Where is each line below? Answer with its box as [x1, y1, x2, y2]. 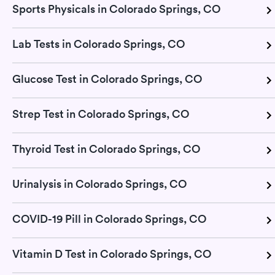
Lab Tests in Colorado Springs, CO [12, 36, 185, 51]
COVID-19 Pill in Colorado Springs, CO [12, 211, 206, 226]
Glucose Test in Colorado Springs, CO [12, 71, 202, 86]
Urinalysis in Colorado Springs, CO [12, 176, 187, 191]
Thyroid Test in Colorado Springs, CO [12, 141, 200, 156]
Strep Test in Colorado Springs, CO [12, 106, 189, 121]
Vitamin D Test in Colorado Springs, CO [12, 246, 211, 261]
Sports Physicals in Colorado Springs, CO [12, 1, 220, 16]
